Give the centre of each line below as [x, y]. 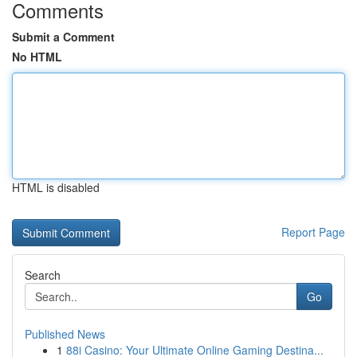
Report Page [313, 232]
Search [43, 275]
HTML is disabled [56, 187]
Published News [65, 334]
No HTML [37, 57]
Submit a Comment [63, 37]
